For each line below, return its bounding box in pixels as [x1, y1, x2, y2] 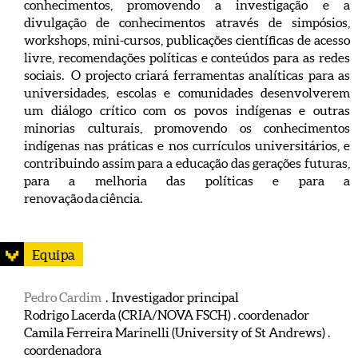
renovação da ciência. [24, 191, 142, 205]
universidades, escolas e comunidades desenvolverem [24, 86, 350, 100]
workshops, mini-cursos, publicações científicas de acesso [24, 33, 350, 47]
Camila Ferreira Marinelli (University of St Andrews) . [24, 325, 330, 340]
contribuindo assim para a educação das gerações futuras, [24, 156, 350, 170]
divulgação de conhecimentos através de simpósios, [24, 15, 350, 30]
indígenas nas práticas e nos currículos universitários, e [24, 138, 350, 153]
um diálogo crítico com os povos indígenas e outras [24, 103, 350, 117]
